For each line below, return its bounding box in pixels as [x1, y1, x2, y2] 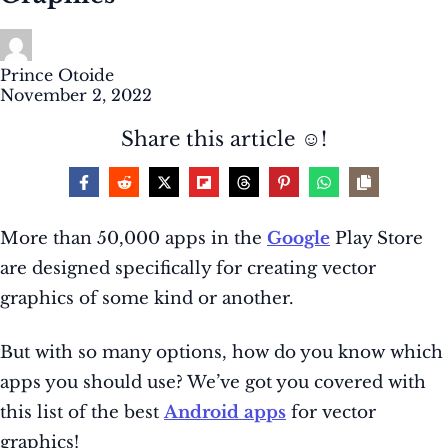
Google [267, 228, 330, 250]
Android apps [164, 402, 286, 424]
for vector [286, 402, 376, 424]
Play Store [330, 228, 423, 250]
